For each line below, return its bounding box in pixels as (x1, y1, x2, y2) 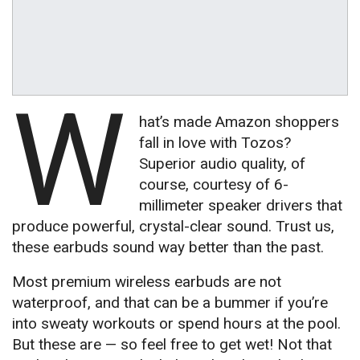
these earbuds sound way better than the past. (12, 238, 324, 257)
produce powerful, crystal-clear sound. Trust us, (12, 217, 334, 236)
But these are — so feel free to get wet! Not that (12, 335, 332, 354)
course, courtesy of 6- (138, 175, 288, 194)
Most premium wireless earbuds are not (12, 272, 281, 292)
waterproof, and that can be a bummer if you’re (12, 293, 328, 313)
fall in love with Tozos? (138, 133, 291, 153)
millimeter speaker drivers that (138, 196, 342, 215)
